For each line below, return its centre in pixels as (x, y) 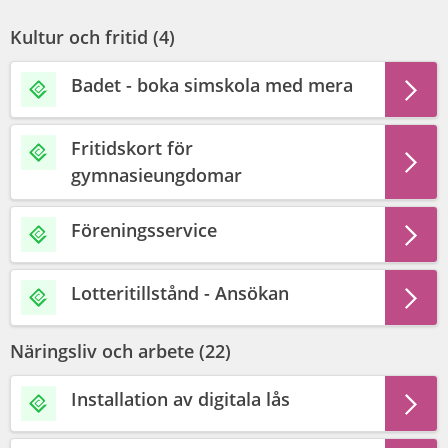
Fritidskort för (132, 148)
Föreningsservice (144, 230)
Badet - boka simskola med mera (212, 85)
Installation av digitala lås (180, 399)
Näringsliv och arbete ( (107, 351)
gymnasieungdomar (156, 175)
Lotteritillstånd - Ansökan (180, 293)
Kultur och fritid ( (84, 37)
